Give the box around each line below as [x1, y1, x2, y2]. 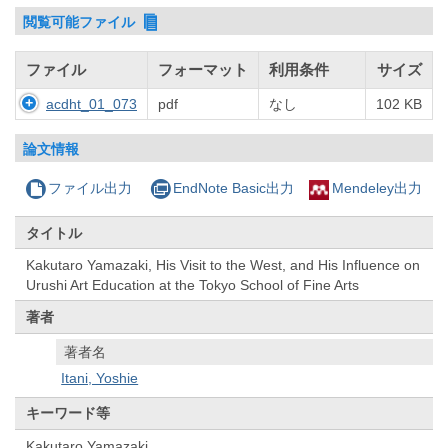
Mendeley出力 [331, 180, 422, 197]
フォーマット [158, 61, 248, 79]
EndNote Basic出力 [172, 180, 294, 197]
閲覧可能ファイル [23, 13, 140, 30]
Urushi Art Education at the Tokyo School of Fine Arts [26, 276, 360, 293]
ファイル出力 [48, 180, 133, 197]
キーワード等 [26, 405, 111, 422]
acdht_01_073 [46, 96, 137, 113]
